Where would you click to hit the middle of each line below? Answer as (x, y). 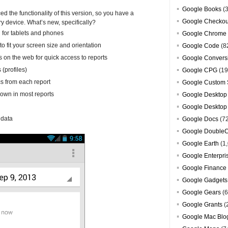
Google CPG (200, 70)
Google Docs (200, 119)
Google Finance (204, 168)
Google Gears (202, 193)
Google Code (201, 46)
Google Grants (202, 205)
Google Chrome (204, 34)
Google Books (202, 9)
